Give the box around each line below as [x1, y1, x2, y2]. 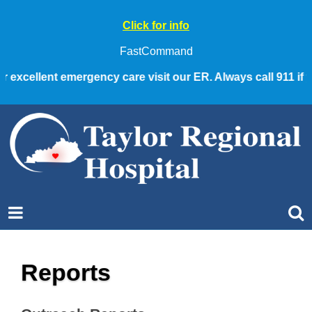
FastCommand [119, 45, 193, 57]
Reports [21, 259, 111, 286]
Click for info [123, 19, 189, 31]
